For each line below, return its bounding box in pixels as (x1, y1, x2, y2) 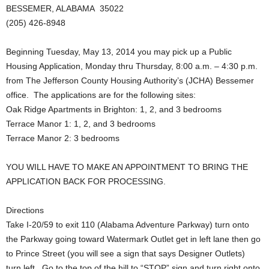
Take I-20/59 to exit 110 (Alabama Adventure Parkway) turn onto (6, 220, 249, 229)
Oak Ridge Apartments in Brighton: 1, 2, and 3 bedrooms (6, 104, 222, 114)
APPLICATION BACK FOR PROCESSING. (6, 177, 166, 186)
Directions (6, 205, 44, 215)
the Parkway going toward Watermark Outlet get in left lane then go (6, 234, 261, 244)
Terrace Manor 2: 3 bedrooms (6, 133, 119, 143)
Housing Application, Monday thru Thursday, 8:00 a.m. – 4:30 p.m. (6, 61, 258, 71)
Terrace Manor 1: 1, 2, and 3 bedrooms (6, 119, 156, 128)
